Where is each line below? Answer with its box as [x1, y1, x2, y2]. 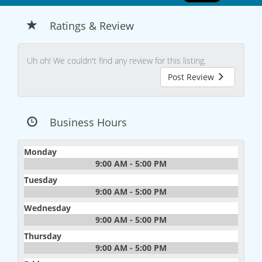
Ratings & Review [50, 18, 134, 33]
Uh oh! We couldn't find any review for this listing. [27, 55, 206, 67]
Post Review [168, 71, 216, 83]
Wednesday [24, 202, 71, 214]
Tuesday [24, 174, 57, 186]
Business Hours [50, 115, 127, 130]
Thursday [24, 230, 61, 242]
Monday [24, 146, 57, 158]
